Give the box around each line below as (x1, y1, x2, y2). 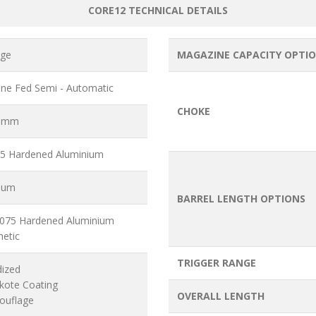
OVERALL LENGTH (177, 289, 265, 303)
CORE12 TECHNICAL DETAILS (88, 4, 228, 18)
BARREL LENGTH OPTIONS (177, 192, 305, 206)
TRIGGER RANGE (177, 256, 256, 270)
